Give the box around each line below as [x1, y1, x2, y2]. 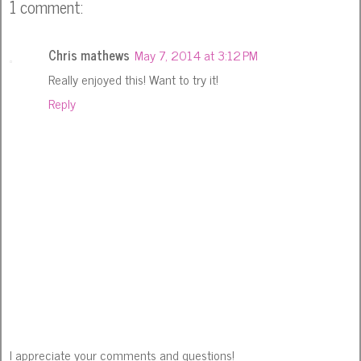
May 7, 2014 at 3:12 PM [135, 44, 258, 66]
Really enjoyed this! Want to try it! [48, 68, 218, 90]
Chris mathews [48, 44, 130, 66]
